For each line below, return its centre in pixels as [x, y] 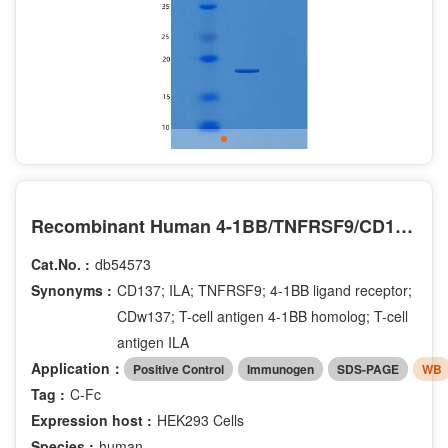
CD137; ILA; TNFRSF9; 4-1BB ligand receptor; [264, 290]
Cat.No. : [60, 264]
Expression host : [91, 419]
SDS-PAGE [368, 368]
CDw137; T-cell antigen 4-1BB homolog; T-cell [262, 316]
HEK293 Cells [200, 419]
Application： [77, 367]
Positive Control [178, 368]
